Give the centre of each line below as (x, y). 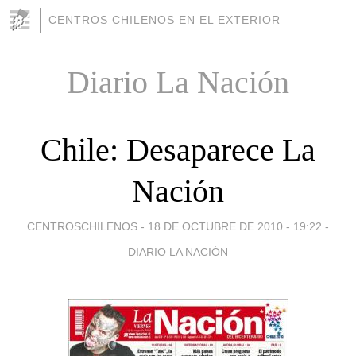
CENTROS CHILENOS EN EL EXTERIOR (164, 20)
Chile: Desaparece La (178, 149)
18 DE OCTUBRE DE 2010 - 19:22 (235, 226)
